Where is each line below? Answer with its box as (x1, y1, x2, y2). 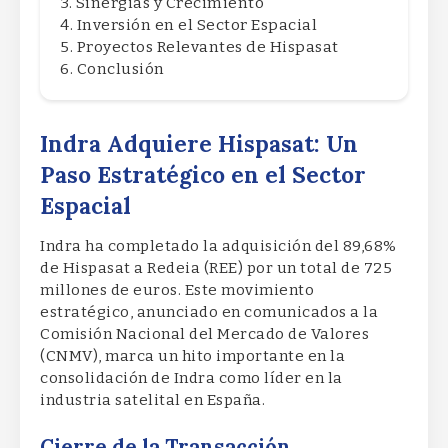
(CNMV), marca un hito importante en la (40, 346, 345, 365)
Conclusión (76, 59, 165, 78)
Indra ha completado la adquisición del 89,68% (40, 236, 397, 255)
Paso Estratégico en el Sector (40, 159, 366, 189)
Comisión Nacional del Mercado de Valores (40, 324, 369, 343)
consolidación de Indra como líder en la (40, 368, 343, 387)
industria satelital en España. (40, 390, 265, 409)
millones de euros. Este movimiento (40, 280, 314, 299)
